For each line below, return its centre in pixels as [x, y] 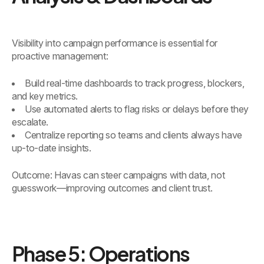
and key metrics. [45, 96]
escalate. [30, 122]
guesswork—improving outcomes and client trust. [112, 188]
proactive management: [60, 56]
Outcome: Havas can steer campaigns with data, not [118, 175]
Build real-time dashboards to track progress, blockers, [135, 83]
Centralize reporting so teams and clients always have [134, 135]
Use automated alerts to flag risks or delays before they [137, 109]
